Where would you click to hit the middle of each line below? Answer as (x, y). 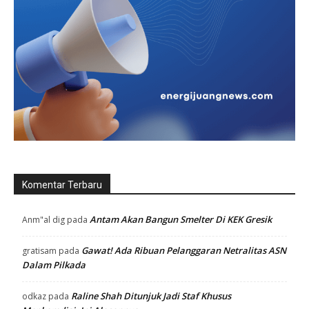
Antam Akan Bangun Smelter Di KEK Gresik (181, 219)
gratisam (39, 251)
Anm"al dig (43, 220)
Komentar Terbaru (62, 185)
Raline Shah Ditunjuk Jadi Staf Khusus (151, 296)
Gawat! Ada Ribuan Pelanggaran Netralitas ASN (184, 250)
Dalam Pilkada (54, 265)
